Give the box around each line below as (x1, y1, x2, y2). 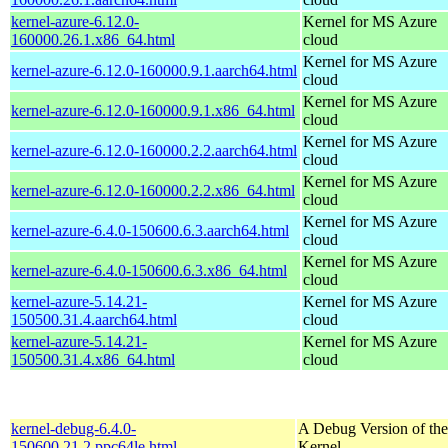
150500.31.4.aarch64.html (11, 310, 177, 328)
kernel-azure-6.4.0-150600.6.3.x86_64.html (11, 261, 287, 279)
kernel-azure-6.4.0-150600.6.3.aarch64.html (11, 221, 289, 239)
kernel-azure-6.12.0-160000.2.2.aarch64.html (11, 141, 297, 159)
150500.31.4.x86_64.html (11, 350, 175, 368)
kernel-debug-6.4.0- (11, 419, 136, 437)
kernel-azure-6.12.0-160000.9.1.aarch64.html (11, 61, 297, 79)
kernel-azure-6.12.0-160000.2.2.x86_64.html (11, 181, 295, 199)
